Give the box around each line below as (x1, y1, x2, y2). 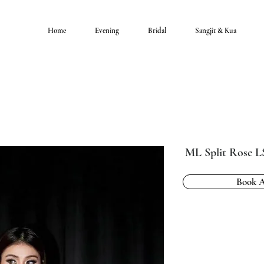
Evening (95, 26, 119, 35)
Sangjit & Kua (195, 26, 236, 35)
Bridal (148, 26, 166, 35)
